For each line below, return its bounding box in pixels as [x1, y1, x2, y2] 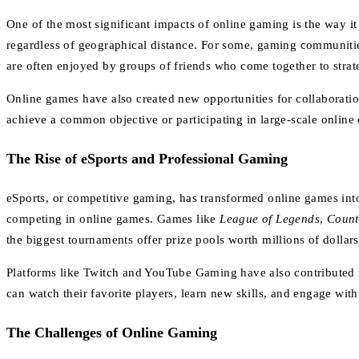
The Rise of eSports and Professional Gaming [6, 150, 288, 167]
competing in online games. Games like [6, 212, 220, 225]
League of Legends [220, 212, 321, 225]
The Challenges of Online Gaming [6, 324, 217, 341]
